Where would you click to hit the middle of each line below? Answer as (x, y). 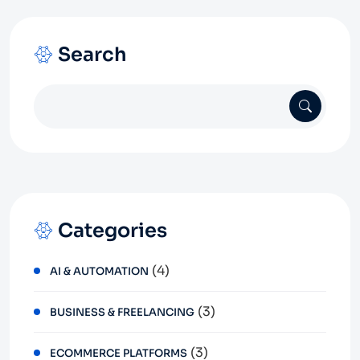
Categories (112, 230)
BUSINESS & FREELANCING (122, 312)
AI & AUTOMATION (99, 271)
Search (92, 54)
